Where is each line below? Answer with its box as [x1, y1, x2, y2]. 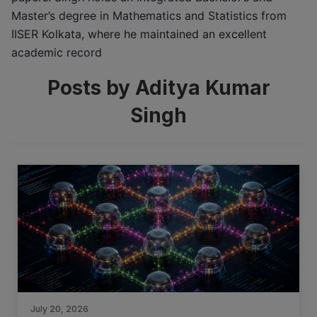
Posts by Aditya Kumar [47, 76, 270, 100]
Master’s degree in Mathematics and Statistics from [11, 8, 287, 23]
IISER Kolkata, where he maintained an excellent [11, 26, 267, 41]
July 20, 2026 [30, 304, 88, 315]
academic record [11, 45, 102, 59]
